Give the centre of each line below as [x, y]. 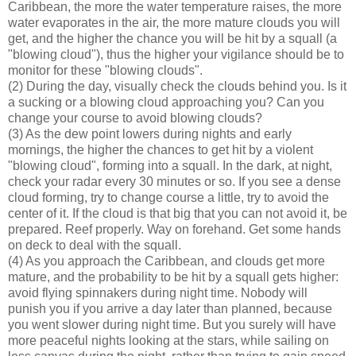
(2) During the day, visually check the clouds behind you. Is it [177, 87]
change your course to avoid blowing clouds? [135, 118]
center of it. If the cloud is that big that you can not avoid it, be [178, 214]
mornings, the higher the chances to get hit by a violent [161, 150]
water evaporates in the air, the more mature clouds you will [174, 23]
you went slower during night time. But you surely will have [172, 325]
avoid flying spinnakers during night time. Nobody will [158, 293]
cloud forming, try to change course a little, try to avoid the [168, 198]
